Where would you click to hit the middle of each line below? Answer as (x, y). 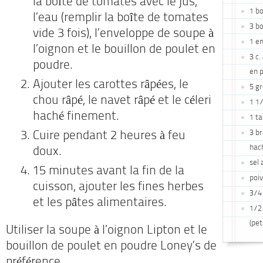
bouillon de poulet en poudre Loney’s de (111, 247)
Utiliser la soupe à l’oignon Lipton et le (107, 231)
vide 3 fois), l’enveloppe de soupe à (123, 34)
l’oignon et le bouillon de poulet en (124, 50)
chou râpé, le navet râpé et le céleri (122, 101)
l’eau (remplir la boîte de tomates (121, 18)
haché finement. (76, 117)
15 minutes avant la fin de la (109, 171)
